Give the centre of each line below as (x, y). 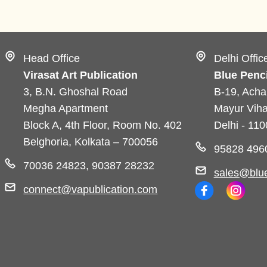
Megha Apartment (66, 109)
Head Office (52, 59)
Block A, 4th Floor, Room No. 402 (103, 125)
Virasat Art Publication (81, 75)
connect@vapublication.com (91, 190)
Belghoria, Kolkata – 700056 (91, 142)
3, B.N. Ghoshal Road (76, 92)
